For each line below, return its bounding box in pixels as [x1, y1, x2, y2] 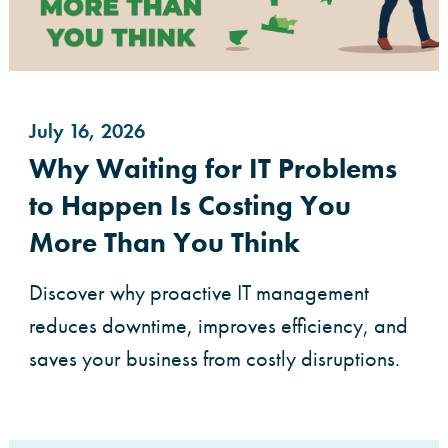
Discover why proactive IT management [29, 278, 369, 308]
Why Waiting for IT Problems [29, 151, 397, 187]
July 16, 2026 [29, 118, 145, 145]
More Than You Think [29, 225, 300, 261]
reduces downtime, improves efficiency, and [29, 311, 408, 341]
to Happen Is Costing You [29, 188, 351, 224]
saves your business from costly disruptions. [29, 344, 400, 374]
